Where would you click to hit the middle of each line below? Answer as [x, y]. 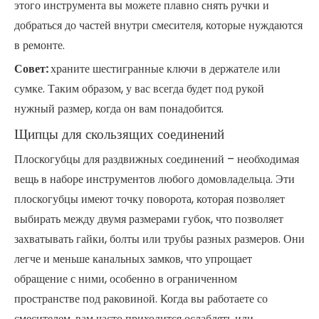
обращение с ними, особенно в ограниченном [126, 279]
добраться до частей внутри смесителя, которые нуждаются [158, 25]
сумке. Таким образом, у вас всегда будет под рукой [139, 89]
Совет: [32, 69]
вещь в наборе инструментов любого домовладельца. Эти [155, 179]
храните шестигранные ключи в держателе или [166, 69]
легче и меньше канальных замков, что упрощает [133, 259]
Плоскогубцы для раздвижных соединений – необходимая [157, 159]
